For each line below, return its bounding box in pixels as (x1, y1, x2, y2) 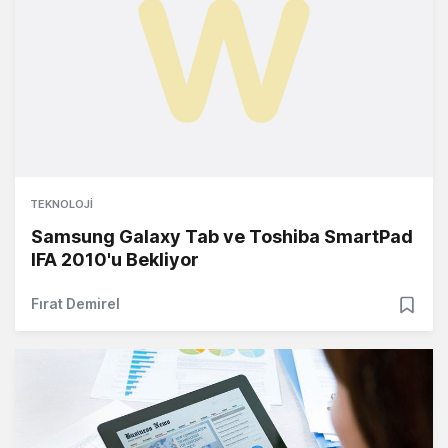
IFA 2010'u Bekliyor (31, 248, 199, 270)
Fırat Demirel (31, 294, 120, 312)
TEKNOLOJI (30, 196, 93, 211)
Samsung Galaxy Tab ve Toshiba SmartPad (31, 225, 413, 247)
